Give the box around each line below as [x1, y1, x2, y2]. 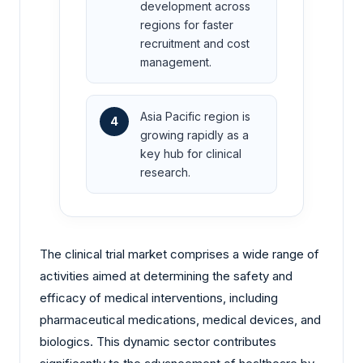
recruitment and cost [140, 36, 250, 51]
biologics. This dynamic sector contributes [40, 334, 276, 350]
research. [140, 165, 190, 180]
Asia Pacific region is [140, 109, 250, 124]
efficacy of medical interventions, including [40, 290, 278, 306]
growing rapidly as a [140, 128, 249, 143]
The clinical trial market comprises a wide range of [40, 246, 319, 263]
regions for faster [140, 18, 233, 32]
